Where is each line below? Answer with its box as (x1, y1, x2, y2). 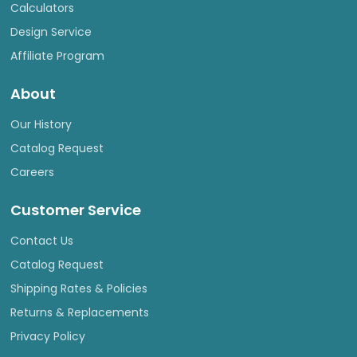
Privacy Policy (10, 328, 85, 344)
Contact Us (10, 232, 73, 249)
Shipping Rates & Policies (10, 280, 147, 296)
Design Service (10, 23, 92, 40)
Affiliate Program (10, 47, 104, 64)
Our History (10, 116, 72, 132)
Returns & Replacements (10, 304, 149, 320)
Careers (10, 163, 54, 180)
